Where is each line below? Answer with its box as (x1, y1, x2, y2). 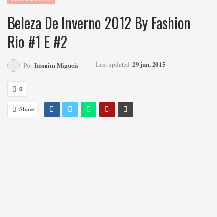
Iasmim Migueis (34, 60, 78, 70)
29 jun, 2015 (132, 59, 166, 69)
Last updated (96, 60, 131, 69)
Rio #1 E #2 (7, 30, 67, 52)
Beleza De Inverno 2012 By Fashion (7, 11, 191, 33)
